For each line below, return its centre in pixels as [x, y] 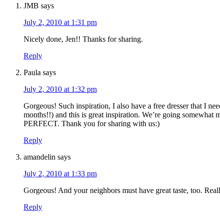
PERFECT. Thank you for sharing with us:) [92, 124]
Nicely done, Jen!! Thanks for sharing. [83, 39]
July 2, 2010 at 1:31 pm [60, 23]
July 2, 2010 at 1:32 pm [60, 89]
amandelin [40, 157]
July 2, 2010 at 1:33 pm [60, 174]
